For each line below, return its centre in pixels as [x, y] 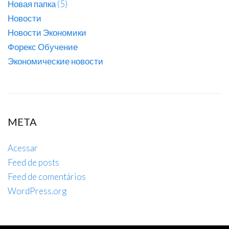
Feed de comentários [47, 176]
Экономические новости [55, 61]
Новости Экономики [47, 32]
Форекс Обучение [43, 47]
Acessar [23, 148]
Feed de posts [33, 162]
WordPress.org [37, 191]
